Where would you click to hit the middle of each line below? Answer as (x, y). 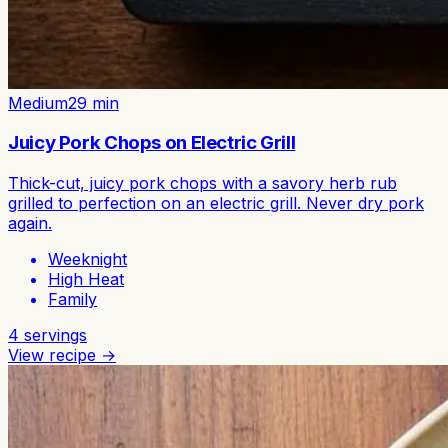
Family (72, 299)
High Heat (86, 279)
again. (30, 223)
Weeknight (87, 259)
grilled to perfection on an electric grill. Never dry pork (216, 203)
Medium (38, 102)
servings (53, 335)
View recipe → (62, 355)
